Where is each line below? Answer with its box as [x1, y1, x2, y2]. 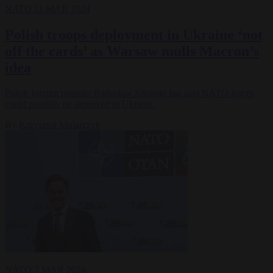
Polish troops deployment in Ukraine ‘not [5, 26, 263, 43]
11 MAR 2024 [34, 3, 90, 14]
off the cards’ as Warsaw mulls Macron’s [5, 43, 259, 59]
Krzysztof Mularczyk [19, 119, 101, 130]
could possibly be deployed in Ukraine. [5, 99, 155, 110]
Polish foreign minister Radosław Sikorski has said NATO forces [5, 88, 254, 99]
